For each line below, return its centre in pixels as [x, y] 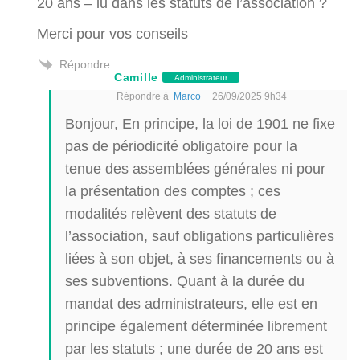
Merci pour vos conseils [112, 34]
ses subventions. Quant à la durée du [185, 281]
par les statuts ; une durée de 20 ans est [194, 349]
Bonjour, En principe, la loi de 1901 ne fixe [200, 124]
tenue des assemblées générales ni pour [195, 169]
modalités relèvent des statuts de [171, 214]
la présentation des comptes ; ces [173, 191]
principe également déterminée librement [196, 326]
